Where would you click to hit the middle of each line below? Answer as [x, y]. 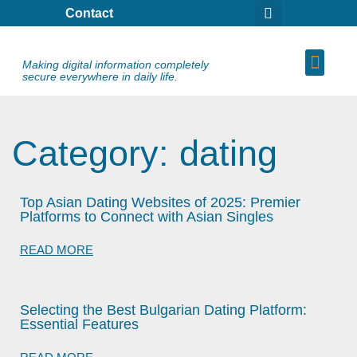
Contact [89, 13]
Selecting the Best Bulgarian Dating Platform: [163, 310]
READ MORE [57, 250]
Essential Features [79, 324]
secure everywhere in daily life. [100, 76]
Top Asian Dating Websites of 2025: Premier [160, 202]
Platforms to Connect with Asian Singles [147, 217]
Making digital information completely [116, 64]
